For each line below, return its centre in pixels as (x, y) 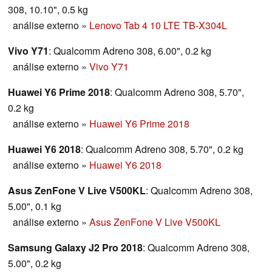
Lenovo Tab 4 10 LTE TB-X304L (158, 25)
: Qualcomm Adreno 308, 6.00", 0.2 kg (130, 51)
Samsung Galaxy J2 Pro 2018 (75, 248)
